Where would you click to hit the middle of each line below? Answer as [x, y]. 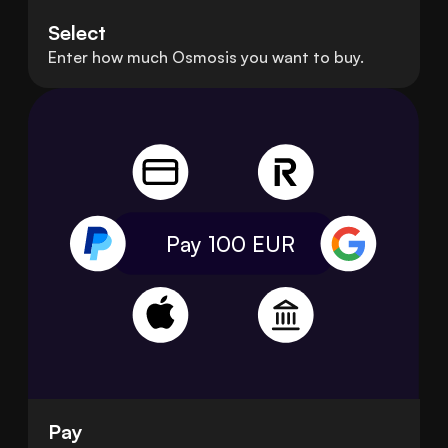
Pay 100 [208, 243]
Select [77, 32]
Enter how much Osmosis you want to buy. [206, 56]
